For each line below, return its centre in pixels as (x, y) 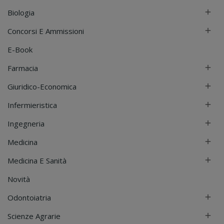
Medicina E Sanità (37, 160)
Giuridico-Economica (42, 86)
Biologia (21, 12)
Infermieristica (32, 105)
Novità (19, 179)
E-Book (20, 49)
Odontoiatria (29, 197)
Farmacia (23, 68)
